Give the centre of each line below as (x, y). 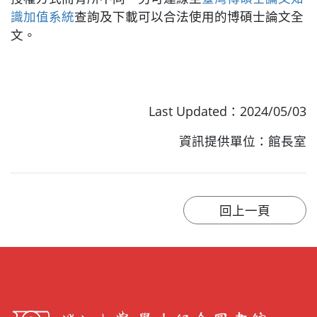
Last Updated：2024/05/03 (227, 111)
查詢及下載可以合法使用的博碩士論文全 (189, 17)
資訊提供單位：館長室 (243, 141)
